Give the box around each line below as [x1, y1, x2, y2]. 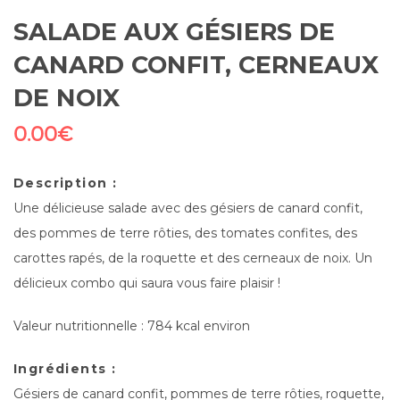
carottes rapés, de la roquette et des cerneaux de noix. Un [13, 250, 372, 267]
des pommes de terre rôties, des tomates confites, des [13, 225, 357, 242]
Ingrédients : [13, 361, 117, 378]
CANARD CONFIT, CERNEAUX [13, 50, 379, 80]
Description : [13, 175, 118, 192]
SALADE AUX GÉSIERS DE [13, 17, 335, 47]
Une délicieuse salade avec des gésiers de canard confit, [13, 200, 362, 217]
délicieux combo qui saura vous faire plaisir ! [13, 275, 280, 292]
